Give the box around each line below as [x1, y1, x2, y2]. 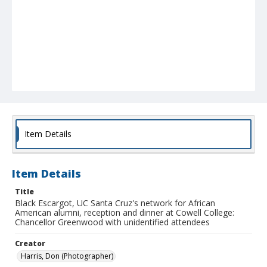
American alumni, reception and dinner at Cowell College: [15, 207, 234, 219]
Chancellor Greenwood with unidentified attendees [15, 216, 210, 228]
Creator [15, 238, 45, 249]
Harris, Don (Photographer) [21, 251, 113, 262]
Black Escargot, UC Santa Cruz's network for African [15, 197, 215, 209]
